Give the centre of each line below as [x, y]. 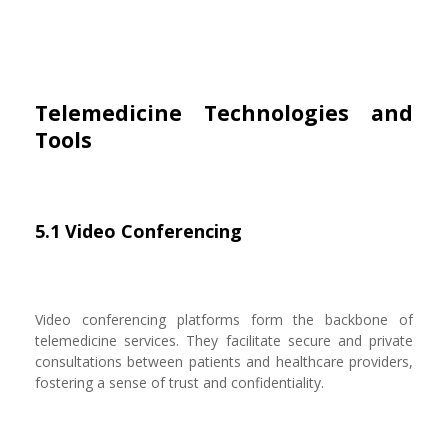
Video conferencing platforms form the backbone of [224, 319]
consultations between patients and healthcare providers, [224, 361]
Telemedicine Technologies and [224, 113]
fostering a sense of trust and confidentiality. [179, 382]
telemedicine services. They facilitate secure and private [224, 340]
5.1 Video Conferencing [138, 231]
